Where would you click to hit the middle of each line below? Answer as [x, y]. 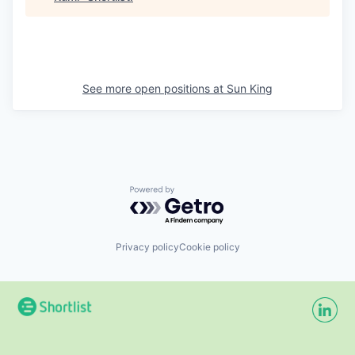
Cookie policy [209, 247]
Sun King [250, 88]
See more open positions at [155, 88]
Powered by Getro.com [199, 194]
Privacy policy [147, 247]
